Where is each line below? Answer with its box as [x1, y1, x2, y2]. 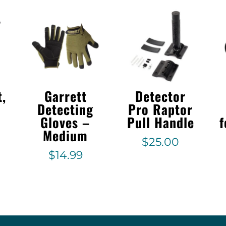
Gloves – [40, 112, 91, 133]
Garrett [44, 86, 87, 106]
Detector [135, 86, 186, 106]
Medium [43, 126, 88, 146]
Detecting [37, 99, 94, 120]
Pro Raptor [128, 99, 193, 120]
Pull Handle [127, 112, 194, 133]
